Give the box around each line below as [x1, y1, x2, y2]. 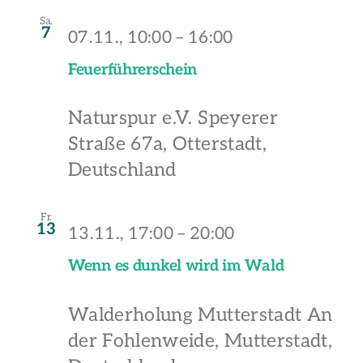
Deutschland [68, 159, 177, 182]
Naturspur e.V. [68, 107, 199, 130]
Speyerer [198, 107, 278, 130]
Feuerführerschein [68, 60, 198, 79]
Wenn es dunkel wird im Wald [68, 257, 284, 276]
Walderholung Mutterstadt [68, 303, 307, 327]
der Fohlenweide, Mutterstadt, [68, 329, 333, 352]
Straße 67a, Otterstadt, [68, 133, 267, 156]
